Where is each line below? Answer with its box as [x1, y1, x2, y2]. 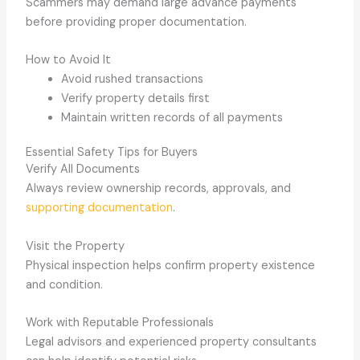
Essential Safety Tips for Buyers [26, 145, 198, 161]
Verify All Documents [26, 162, 141, 178]
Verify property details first [61, 91, 211, 107]
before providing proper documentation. [26, 14, 247, 31]
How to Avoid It [26, 52, 112, 68]
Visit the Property [26, 238, 125, 254]
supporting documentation [26, 200, 174, 216]
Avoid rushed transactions [61, 72, 204, 88]
